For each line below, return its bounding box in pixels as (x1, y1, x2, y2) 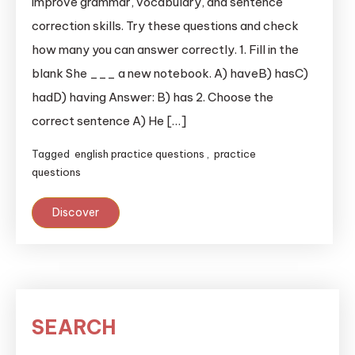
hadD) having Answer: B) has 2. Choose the (32, 89, 273, 105)
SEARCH (32, 314, 116, 340)
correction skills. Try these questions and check (32, 17, 299, 33)
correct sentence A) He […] (32, 113, 186, 128)
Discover (52, 204, 99, 219)
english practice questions (74, 147, 204, 160)
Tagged (32, 147, 72, 160)
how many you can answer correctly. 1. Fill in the (32, 41, 299, 57)
